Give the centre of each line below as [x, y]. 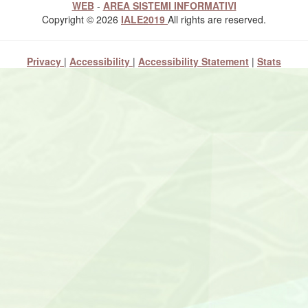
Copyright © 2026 [81, 19]
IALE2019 [144, 19]
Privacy [45, 61]
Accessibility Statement [194, 61]
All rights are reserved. [217, 19]
